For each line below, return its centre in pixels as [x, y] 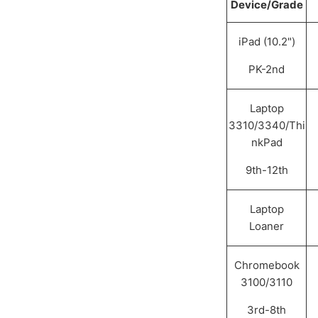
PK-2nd [267, 70]
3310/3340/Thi [267, 126]
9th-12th [267, 170]
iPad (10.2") [267, 42]
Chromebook [267, 265]
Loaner [267, 226]
